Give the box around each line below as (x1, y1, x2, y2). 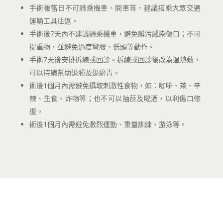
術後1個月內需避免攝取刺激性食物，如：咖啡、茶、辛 (29, 81, 201, 90)
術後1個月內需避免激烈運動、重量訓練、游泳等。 (29, 119, 187, 129)
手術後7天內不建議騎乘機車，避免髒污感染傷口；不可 (29, 29, 201, 38)
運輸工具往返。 (29, 16, 78, 25)
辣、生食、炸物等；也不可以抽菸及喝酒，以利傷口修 (29, 94, 201, 103)
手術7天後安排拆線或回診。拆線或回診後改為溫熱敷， (29, 55, 201, 64)
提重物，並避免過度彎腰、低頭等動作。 (29, 42, 155, 51)
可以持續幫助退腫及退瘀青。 (29, 68, 120, 77)
